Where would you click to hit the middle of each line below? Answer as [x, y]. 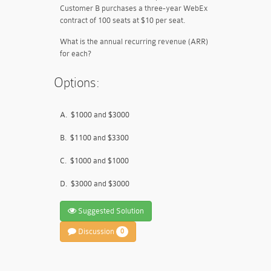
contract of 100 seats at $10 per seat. [122, 20]
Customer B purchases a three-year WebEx [134, 8]
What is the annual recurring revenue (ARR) [134, 41]
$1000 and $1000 [100, 161]
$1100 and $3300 [100, 138]
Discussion [96, 231]
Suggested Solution [110, 211]
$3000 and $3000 [100, 184]
